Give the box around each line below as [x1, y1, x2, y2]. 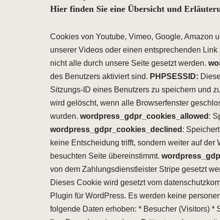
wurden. [50, 112, 80, 120]
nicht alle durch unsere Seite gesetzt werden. [50, 59, 208, 67]
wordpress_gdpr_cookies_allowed [80, 112, 209, 120]
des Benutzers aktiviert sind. [50, 72, 150, 81]
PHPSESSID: [150, 72, 200, 81]
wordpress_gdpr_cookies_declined [50, 125, 182, 134]
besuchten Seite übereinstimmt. [50, 152, 162, 160]
